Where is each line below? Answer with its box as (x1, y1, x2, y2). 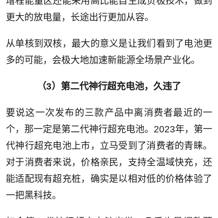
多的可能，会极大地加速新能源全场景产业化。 (5, 55, 200, 66)
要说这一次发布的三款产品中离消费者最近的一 (5, 108, 213, 118)
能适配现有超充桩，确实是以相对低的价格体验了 (5, 174, 213, 184)
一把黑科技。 (5, 190, 61, 201)
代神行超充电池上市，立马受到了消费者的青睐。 (5, 141, 213, 151)
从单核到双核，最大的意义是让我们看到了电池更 (5, 38, 213, 49)
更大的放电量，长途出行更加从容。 (5, 12, 154, 23)
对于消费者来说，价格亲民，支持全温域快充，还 (5, 157, 213, 168)
